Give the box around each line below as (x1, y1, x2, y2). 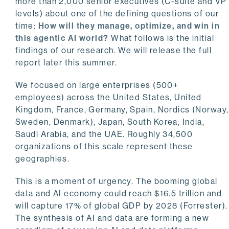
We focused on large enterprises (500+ (15, 80, 179, 90)
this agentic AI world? (15, 33, 109, 43)
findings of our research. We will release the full (15, 45, 212, 56)
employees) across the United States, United (15, 93, 202, 103)
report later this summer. (15, 58, 118, 68)
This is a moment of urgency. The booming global (15, 176, 218, 187)
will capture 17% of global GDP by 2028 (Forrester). (15, 201, 228, 211)
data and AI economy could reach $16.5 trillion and (15, 189, 222, 199)
